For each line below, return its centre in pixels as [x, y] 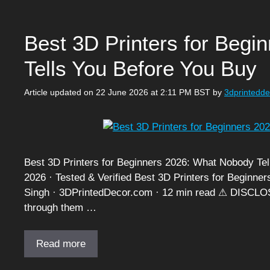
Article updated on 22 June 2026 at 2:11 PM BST [117, 92]
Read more [61, 244]
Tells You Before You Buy [140, 69]
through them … [60, 207]
